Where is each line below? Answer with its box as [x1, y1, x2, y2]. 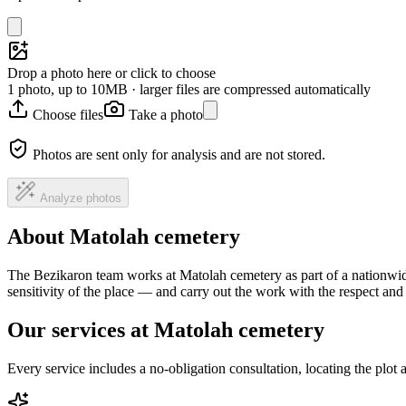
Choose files [33, 106, 103, 122]
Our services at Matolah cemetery [7, 318, 324, 343]
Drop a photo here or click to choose [7, 64, 216, 81]
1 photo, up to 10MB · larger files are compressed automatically [7, 81, 371, 97]
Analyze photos [40, 190, 121, 205]
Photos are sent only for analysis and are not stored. [33, 146, 325, 162]
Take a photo [129, 106, 203, 122]
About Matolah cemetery [7, 225, 240, 249]
